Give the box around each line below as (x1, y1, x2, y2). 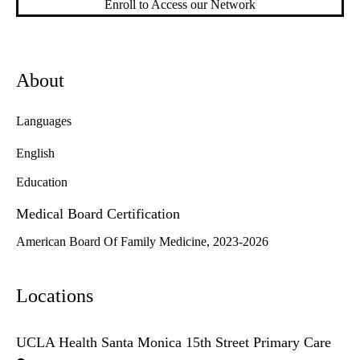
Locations (16, 285, 93, 307)
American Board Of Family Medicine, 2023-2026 (16, 235, 268, 249)
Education (16, 175, 67, 190)
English (16, 146, 55, 161)
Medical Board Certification (16, 206, 180, 223)
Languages (16, 114, 72, 129)
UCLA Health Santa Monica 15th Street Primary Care (16, 334, 331, 351)
